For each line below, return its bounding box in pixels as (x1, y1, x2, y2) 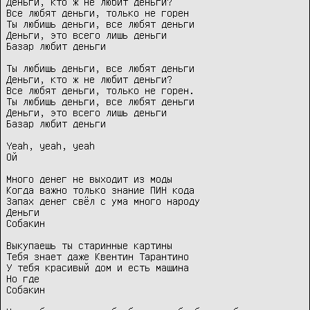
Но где (6, 273, 45, 284)
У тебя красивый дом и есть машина (6, 262, 189, 273)
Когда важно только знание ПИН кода (6, 184, 194, 196)
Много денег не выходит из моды (6, 173, 172, 185)
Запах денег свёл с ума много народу (6, 195, 200, 207)
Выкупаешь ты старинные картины (6, 239, 172, 251)
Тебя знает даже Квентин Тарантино (6, 250, 189, 262)
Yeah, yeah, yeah (6, 140, 95, 152)
